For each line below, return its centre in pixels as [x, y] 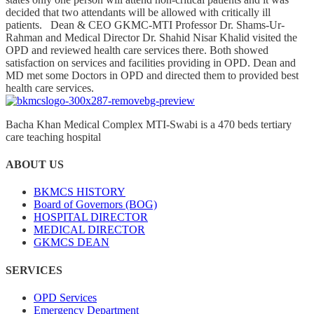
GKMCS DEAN [71, 243]
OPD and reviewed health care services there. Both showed [137, 50]
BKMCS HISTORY [80, 192]
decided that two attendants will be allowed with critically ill [138, 12]
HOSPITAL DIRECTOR [91, 217]
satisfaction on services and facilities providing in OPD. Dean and [151, 62]
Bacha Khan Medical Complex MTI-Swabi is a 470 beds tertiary [149, 124]
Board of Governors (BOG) [95, 205]
